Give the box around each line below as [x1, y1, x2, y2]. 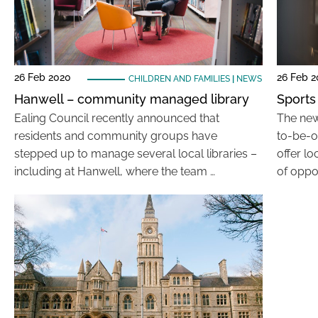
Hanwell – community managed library [14, 92, 249, 106]
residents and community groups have [14, 129, 217, 143]
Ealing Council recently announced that [14, 111, 219, 125]
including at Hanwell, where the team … [14, 165, 215, 178]
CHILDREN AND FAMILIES [128, 74, 230, 84]
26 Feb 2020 [14, 72, 71, 83]
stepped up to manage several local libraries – [14, 147, 257, 160]
